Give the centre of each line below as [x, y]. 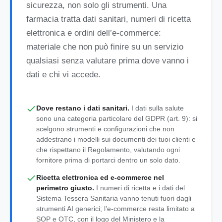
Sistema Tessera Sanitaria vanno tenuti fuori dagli [113, 198]
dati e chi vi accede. [63, 75]
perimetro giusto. [65, 188]
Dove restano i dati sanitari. [83, 108]
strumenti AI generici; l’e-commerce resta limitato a [115, 209]
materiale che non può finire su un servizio [105, 47]
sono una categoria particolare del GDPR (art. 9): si [116, 118]
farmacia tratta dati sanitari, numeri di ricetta [108, 19]
